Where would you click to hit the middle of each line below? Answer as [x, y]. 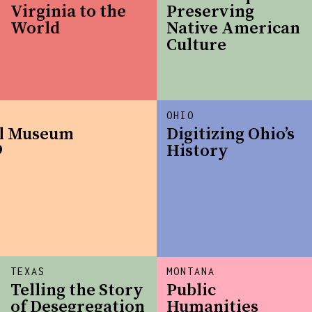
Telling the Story [77, 291]
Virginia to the [69, 12]
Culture [197, 46]
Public [192, 291]
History [198, 151]
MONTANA [191, 272]
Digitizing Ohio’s [231, 135]
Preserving [211, 12]
